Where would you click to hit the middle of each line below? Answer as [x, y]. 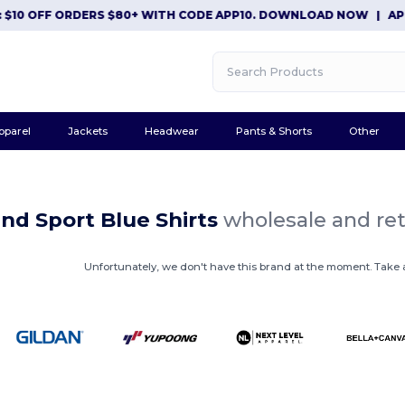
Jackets [87, 131]
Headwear [171, 131]
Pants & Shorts [274, 131]
